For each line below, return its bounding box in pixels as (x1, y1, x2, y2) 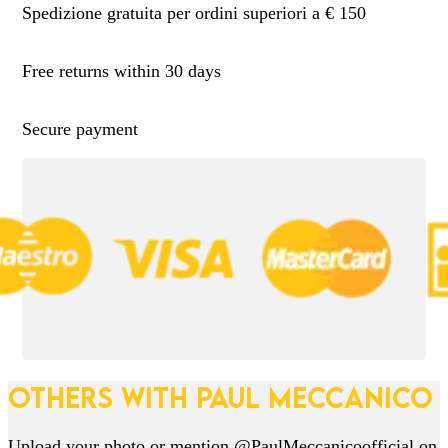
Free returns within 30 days (22, 60, 222, 81)
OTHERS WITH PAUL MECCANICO (8, 380, 433, 415)
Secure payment (22, 118, 139, 139)
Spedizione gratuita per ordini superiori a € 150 (22, 2, 367, 23)
